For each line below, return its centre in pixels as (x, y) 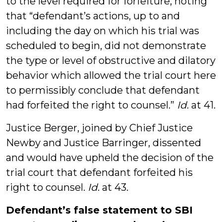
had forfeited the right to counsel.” (91, 105)
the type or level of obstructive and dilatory (111, 60)
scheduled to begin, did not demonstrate (106, 46)
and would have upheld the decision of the (110, 158)
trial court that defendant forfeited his (99, 172)
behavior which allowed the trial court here (111, 75)
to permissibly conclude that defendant (103, 90)
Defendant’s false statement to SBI (99, 210)
